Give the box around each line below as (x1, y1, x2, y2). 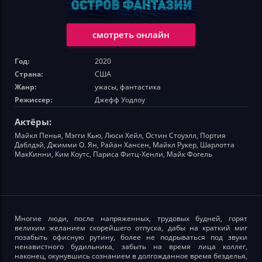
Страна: (15, 68, 43, 79)
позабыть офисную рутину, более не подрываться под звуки (15, 232, 247, 242)
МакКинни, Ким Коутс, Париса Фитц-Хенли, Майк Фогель (15, 149, 212, 159)
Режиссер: (15, 94, 52, 105)
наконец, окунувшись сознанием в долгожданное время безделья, (15, 250, 247, 261)
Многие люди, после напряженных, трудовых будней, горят (15, 213, 247, 223)
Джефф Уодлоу (95, 94, 145, 105)
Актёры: (15, 115, 51, 127)
